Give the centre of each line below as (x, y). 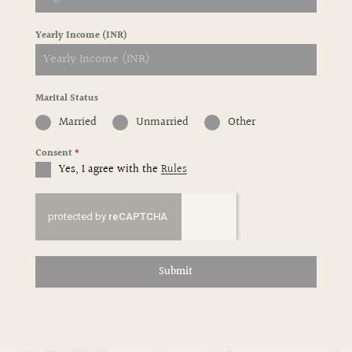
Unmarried (162, 122)
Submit (176, 272)
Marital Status (66, 99)
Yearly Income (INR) (81, 36)
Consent (55, 154)
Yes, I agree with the (110, 170)
